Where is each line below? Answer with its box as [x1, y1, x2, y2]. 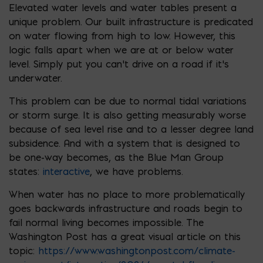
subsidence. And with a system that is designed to [9, 137, 240, 149]
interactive [43, 165, 90, 177]
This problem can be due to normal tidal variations [9, 95, 247, 107]
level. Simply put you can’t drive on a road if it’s [9, 58, 229, 70]
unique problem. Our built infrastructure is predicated [9, 15, 253, 28]
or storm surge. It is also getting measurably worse [9, 109, 246, 121]
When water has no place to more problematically [9, 188, 245, 200]
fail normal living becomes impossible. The [9, 216, 204, 228]
